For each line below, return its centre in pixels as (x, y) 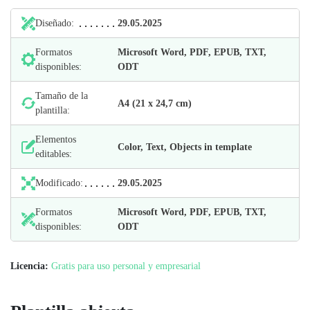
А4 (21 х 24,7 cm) (155, 103)
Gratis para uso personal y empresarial (126, 266)
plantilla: (53, 110)
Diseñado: (55, 23)
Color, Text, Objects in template (185, 147)
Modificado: (59, 183)
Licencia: (29, 266)
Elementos (56, 139)
